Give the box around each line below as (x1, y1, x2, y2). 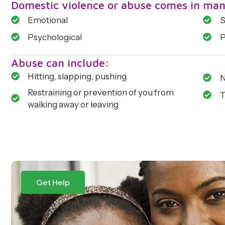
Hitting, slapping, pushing (28, 71, 127, 81)
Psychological (28, 32, 82, 42)
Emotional (28, 15, 68, 25)
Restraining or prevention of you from (28, 87, 174, 97)
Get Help (36, 177, 70, 187)
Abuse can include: (11, 56, 109, 69)
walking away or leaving (28, 99, 119, 109)
